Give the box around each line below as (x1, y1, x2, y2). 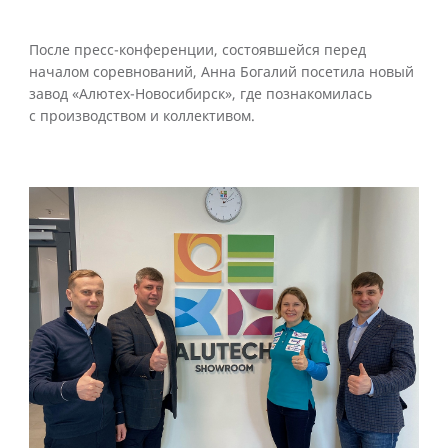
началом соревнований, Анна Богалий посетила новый (29, 62, 414, 83)
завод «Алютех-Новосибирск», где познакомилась (29, 84, 372, 105)
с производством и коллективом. (29, 106, 255, 127)
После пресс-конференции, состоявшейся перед (29, 40, 366, 61)
